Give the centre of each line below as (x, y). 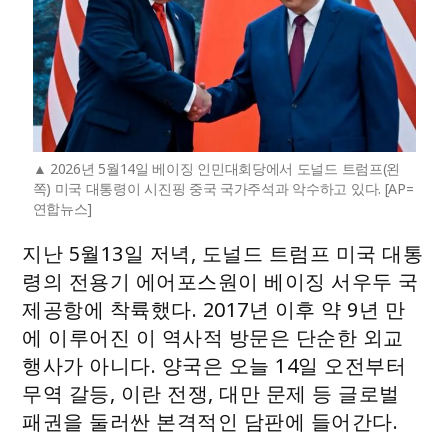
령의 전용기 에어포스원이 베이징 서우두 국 (220, 281)
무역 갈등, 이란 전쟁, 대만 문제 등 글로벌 (211, 393)
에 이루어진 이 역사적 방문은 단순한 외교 (213, 337)
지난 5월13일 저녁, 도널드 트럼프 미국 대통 (223, 253)
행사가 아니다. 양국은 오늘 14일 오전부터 (214, 365)
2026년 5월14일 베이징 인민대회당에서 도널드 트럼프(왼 (225, 168)
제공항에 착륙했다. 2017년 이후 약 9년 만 (214, 309)
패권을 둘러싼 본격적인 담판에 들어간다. (210, 421)
